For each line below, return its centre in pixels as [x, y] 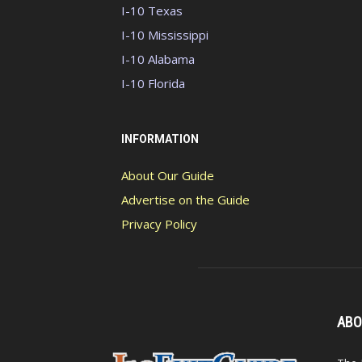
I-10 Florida [153, 83]
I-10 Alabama [158, 59]
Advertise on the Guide [185, 200]
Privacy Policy [159, 224]
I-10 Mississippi [165, 35]
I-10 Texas [152, 11]
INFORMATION [160, 139]
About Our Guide [168, 175]
